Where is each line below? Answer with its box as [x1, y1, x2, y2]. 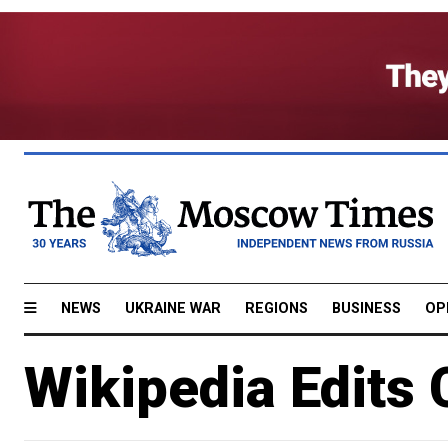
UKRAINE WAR [125, 299, 221, 317]
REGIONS [245, 299, 308, 317]
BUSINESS [332, 299, 401, 317]
